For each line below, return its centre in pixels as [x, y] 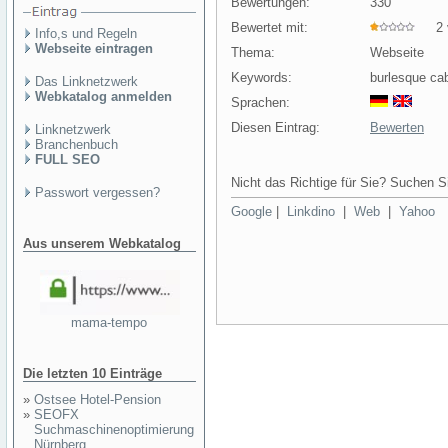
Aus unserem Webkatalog [102, 243]
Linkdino [311, 211]
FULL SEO [67, 159]
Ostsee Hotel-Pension [97, 399]
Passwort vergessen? [97, 192]
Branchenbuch [76, 144]
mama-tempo [109, 322]
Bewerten [397, 127]
